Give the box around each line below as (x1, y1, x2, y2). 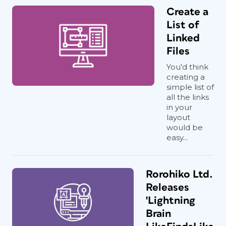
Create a (166, 6, 208, 17)
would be (166, 122, 203, 132)
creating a (166, 72, 205, 82)
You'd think (166, 62, 208, 72)
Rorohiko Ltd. (146, 168, 213, 180)
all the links (166, 92, 209, 102)
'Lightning (146, 195, 195, 206)
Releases (146, 182, 189, 193)
